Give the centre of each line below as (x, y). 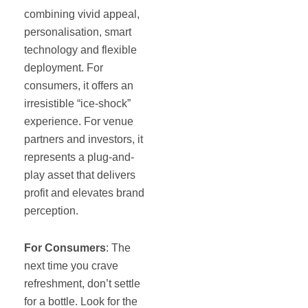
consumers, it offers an (79, 85)
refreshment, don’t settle (82, 283)
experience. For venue (79, 121)
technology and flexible (80, 49)
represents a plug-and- (79, 157)
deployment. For (64, 67)
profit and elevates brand (84, 192)
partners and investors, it (84, 139)
